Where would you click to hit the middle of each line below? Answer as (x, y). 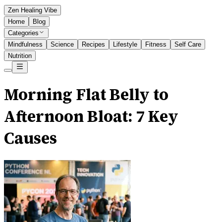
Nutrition (20, 56)
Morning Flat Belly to (86, 95)
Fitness (156, 44)
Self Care (188, 44)
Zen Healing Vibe (32, 10)
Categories (23, 33)
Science (62, 44)
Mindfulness (25, 44)
